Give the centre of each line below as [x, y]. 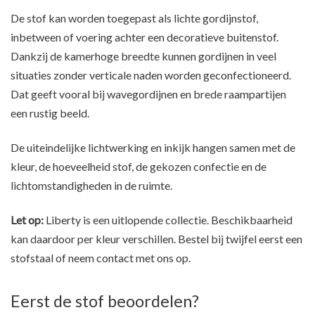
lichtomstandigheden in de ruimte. [91, 186]
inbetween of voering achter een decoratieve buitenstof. [144, 37]
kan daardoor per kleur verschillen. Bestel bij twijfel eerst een [156, 239]
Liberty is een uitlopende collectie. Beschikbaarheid [168, 220]
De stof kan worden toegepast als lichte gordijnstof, [134, 18]
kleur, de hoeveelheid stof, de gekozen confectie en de [139, 167]
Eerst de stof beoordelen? [105, 301]
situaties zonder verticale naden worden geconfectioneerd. [151, 75]
